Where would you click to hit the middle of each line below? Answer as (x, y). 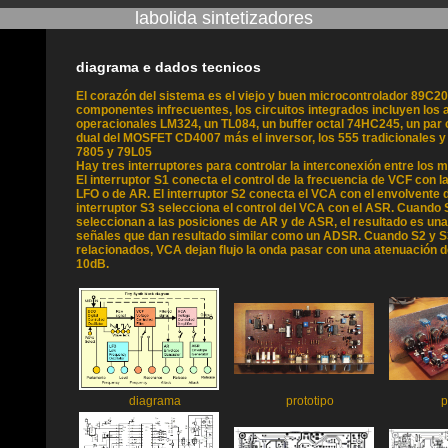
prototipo (309, 401)
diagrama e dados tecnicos (168, 67)
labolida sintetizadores (224, 18)
